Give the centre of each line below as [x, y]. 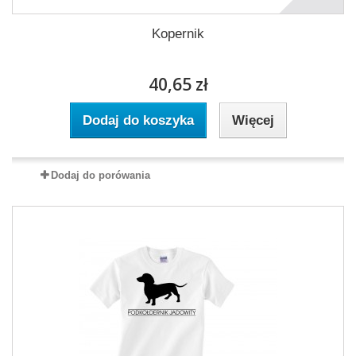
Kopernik [178, 33]
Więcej [253, 120]
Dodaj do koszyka [138, 120]
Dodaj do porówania [100, 175]
